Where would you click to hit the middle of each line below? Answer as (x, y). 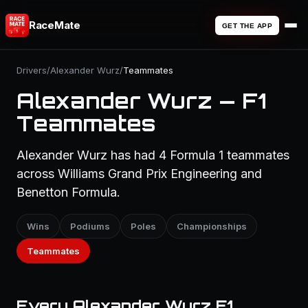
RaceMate (55, 25)
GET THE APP (247, 25)
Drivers (32, 70)
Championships (212, 226)
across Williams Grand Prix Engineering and (139, 174)
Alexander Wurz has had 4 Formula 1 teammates (153, 155)
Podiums (90, 226)
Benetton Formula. (68, 192)
